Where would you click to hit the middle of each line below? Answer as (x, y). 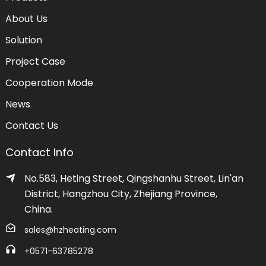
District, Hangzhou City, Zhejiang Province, (121, 194)
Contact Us (31, 126)
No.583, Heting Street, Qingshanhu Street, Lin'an (134, 179)
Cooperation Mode (49, 83)
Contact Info (39, 153)
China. (38, 210)
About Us (26, 19)
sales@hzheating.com (70, 230)
